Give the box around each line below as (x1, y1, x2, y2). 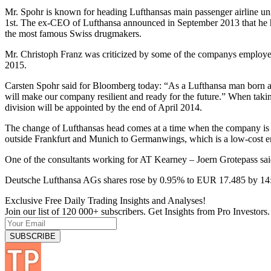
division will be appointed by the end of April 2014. (5, 102, 202, 113)
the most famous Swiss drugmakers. (5, 28, 142, 39)
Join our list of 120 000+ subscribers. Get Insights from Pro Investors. (5, 206, 270, 217)
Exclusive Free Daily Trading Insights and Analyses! (5, 195, 206, 206)
